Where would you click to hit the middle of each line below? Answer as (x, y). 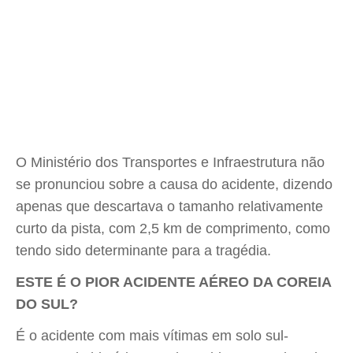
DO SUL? (47, 304)
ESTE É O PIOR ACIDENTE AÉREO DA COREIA (173, 282)
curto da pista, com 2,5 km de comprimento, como (173, 229)
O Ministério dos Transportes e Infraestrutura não (170, 162)
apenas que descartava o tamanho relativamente (169, 206)
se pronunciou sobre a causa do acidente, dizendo (174, 184)
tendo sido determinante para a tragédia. (143, 251)
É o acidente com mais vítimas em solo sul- (152, 336)
